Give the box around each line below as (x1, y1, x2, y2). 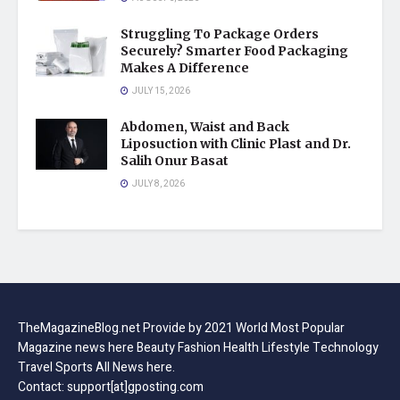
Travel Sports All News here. (18, 357, 175, 377)
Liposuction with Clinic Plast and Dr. (121, 135, 351, 152)
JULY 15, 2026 (130, 84, 190, 97)
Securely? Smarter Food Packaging (121, 42, 348, 59)
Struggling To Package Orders (121, 25, 319, 42)
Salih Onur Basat (121, 152, 229, 169)
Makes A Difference (121, 59, 249, 76)
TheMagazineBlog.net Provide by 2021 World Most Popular (18, 318, 345, 337)
